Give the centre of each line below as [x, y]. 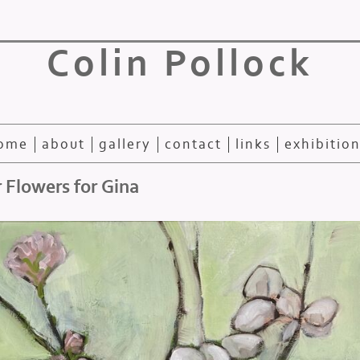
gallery [125, 145]
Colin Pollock [180, 64]
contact [193, 145]
